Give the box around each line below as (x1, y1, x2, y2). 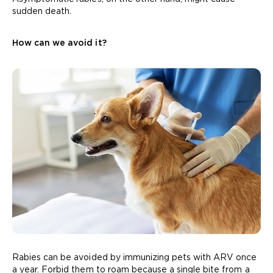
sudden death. (12, 6, 72, 16)
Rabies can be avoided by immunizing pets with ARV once (12, 252, 257, 262)
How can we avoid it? (12, 38, 107, 48)
